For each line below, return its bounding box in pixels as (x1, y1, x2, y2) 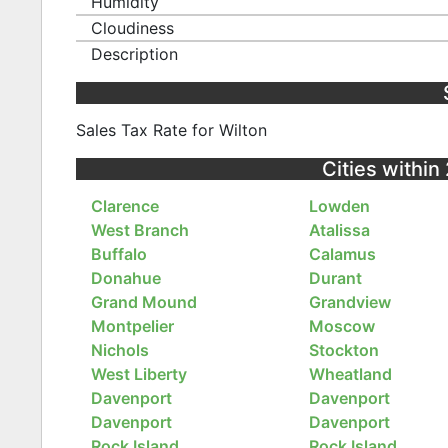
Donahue (90, 268, 161, 289)
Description (90, 43, 178, 64)
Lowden (309, 196, 371, 217)
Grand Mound (90, 292, 197, 313)
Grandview (309, 292, 392, 313)
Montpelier (90, 316, 174, 337)
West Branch (90, 220, 189, 241)
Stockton (309, 340, 380, 361)
